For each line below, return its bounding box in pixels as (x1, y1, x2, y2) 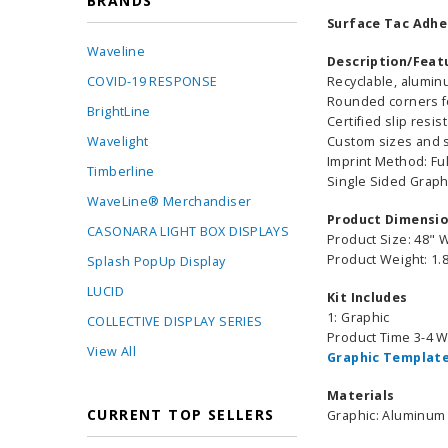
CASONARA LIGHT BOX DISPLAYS (87, 223, 290, 240)
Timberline (87, 163, 155, 180)
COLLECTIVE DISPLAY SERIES (87, 313, 263, 330)
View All (87, 343, 137, 360)
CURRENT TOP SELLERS (87, 405, 275, 424)
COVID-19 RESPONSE (87, 73, 218, 90)
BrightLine (87, 103, 151, 120)
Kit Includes (327, 289, 408, 307)
